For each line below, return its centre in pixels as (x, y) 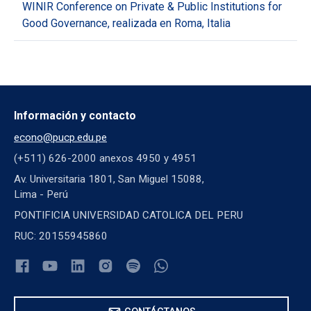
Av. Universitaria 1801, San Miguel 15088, (109, 179)
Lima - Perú (41, 195)
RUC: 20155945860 (61, 236)
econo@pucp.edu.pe (60, 138)
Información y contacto (75, 116)
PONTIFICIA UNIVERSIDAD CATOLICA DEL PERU (128, 216)
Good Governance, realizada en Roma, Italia (126, 24)
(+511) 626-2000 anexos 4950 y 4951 (105, 159)
